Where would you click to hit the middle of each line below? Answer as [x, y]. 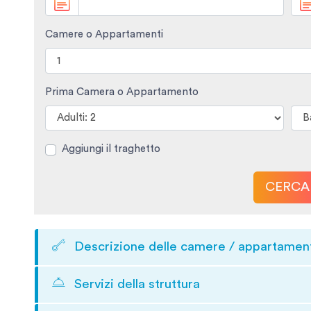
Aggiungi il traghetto [111, 149]
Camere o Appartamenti [104, 35]
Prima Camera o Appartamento [121, 92]
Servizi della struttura [135, 284]
